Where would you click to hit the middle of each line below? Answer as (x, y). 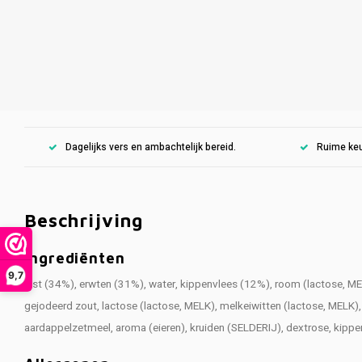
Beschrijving (84, 220)
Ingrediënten (75, 258)
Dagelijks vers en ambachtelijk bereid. (151, 147)
